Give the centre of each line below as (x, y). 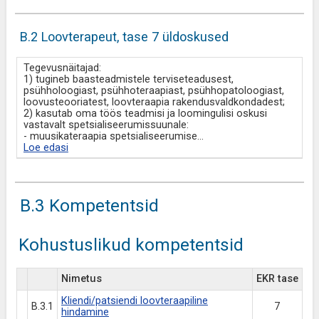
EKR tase (277, 279)
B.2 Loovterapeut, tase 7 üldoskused (124, 37)
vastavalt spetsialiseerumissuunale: (106, 125)
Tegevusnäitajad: (62, 68)
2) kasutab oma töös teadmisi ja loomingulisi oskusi (145, 114)
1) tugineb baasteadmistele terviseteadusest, (128, 79)
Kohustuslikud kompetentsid (131, 245)
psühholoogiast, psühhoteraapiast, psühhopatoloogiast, (153, 91)
